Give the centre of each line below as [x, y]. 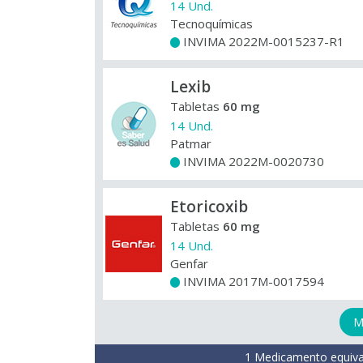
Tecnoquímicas [211, 23]
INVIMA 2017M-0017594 [252, 281]
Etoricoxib [209, 207]
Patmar [191, 143]
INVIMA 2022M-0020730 [252, 161]
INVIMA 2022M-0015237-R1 [262, 41]
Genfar [189, 263]
